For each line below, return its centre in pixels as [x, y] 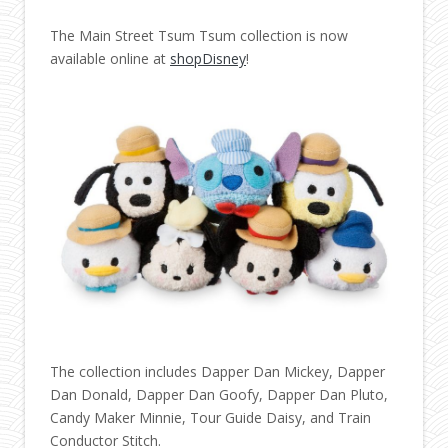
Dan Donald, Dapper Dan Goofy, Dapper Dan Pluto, [219, 394]
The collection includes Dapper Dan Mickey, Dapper [217, 371]
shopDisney [208, 58]
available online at [110, 58]
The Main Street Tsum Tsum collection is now [199, 35]
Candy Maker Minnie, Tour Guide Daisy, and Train [210, 417]
